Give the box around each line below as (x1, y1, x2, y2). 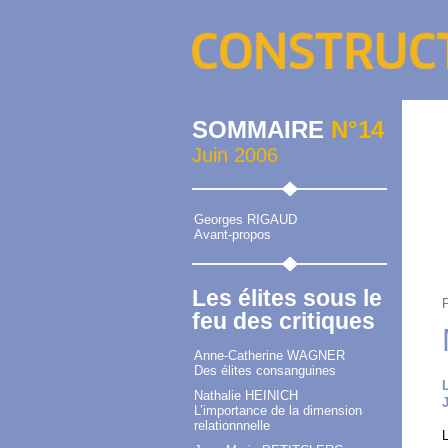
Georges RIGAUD (194, 212, 297, 228)
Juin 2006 (192, 144, 278, 167)
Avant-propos (194, 227, 271, 243)
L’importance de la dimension (194, 403, 362, 419)
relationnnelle (194, 418, 270, 434)
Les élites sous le (192, 285, 382, 312)
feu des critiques (192, 308, 375, 335)
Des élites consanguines (194, 363, 336, 379)
